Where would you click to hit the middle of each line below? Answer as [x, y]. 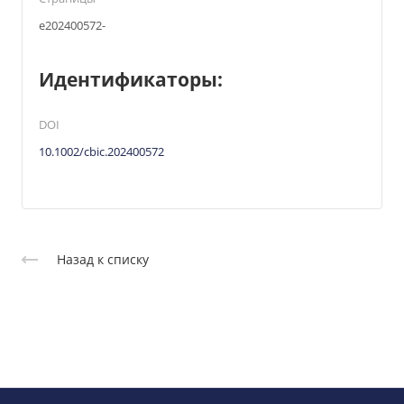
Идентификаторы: [131, 79]
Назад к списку [103, 260]
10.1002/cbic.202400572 [101, 151]
